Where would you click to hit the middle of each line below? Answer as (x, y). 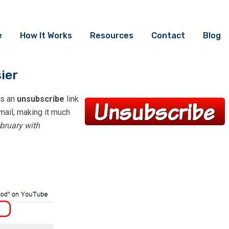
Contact (168, 36)
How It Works (46, 36)
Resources (112, 36)
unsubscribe (41, 99)
